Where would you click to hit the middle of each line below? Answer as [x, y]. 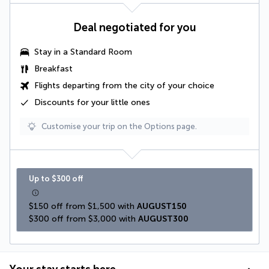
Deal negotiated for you [134, 27]
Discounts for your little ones [92, 102]
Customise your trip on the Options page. [119, 126]
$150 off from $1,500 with [83, 206]
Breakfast [53, 68]
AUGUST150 [162, 206]
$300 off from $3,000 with [83, 219]
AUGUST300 [163, 219]
